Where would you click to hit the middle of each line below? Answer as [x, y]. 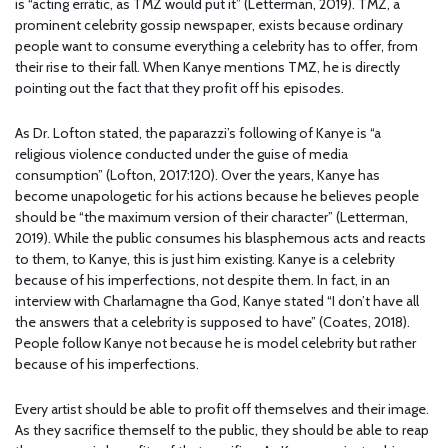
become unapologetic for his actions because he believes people [217, 196]
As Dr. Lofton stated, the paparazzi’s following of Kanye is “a [198, 133]
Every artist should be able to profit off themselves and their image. [222, 409]
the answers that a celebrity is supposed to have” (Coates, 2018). [212, 322]
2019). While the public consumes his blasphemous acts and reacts [220, 238]
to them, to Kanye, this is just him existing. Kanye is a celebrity [205, 259]
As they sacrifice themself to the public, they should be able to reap [222, 430]
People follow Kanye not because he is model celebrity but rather [215, 343]
